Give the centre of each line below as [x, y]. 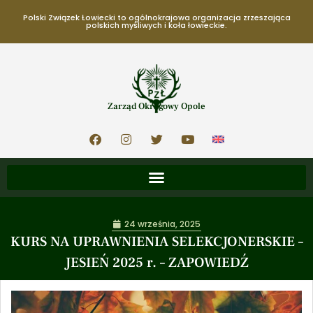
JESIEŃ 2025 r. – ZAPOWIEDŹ [156, 263]
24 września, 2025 [162, 224]
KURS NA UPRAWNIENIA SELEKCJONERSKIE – [156, 242]
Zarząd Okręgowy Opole [156, 106]
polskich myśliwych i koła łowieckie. [156, 25]
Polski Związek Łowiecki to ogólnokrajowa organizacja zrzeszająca [156, 17]
